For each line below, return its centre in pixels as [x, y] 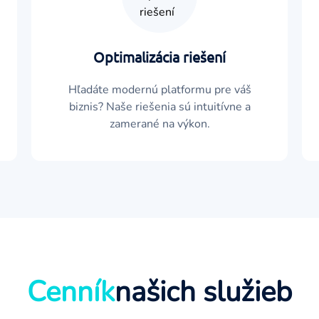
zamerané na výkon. [159, 124]
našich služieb [203, 292]
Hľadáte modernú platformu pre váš [159, 90]
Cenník [71, 292]
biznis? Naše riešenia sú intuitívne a [159, 107]
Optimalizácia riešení [159, 57]
